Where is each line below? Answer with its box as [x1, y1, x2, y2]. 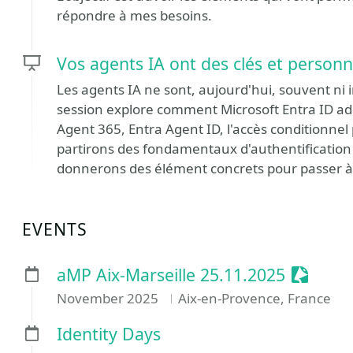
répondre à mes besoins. [57, 6, 212, 24]
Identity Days [57, 322, 161, 346]
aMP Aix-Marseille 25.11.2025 [57, 263, 285, 287]
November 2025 [57, 289, 162, 308]
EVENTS [22, 217, 88, 240]
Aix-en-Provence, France [177, 289, 331, 308]
